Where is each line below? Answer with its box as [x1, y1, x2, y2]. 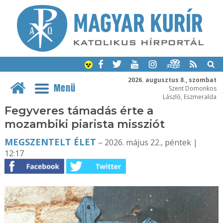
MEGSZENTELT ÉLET [4, 136, 96, 148]
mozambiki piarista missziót [4, 117, 165, 131]
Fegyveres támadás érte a [4, 104, 153, 117]
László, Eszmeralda [162, 92, 217, 101]
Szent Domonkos [168, 84, 217, 92]
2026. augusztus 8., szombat [127, 75, 217, 84]
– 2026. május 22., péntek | [96, 137, 198, 148]
